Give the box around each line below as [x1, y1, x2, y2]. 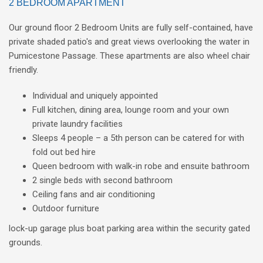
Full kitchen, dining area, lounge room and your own [32, 104, 229, 115]
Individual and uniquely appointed [32, 90, 158, 101]
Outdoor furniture [32, 203, 99, 214]
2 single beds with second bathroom [32, 175, 173, 186]
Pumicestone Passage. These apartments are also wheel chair [9, 50, 250, 61]
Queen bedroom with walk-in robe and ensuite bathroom [32, 161, 249, 171]
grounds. [9, 237, 42, 248]
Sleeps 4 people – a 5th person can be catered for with [32, 133, 244, 143]
